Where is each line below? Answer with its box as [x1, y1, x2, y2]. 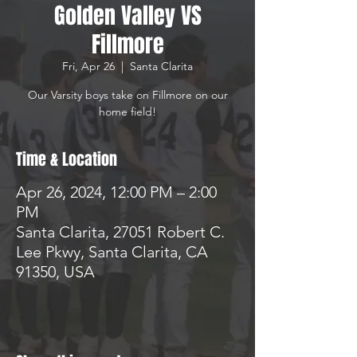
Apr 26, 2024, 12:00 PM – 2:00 [16, 182, 217, 202]
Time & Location [16, 147, 117, 171]
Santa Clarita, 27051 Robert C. [16, 222, 225, 241]
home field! [99, 104, 156, 119]
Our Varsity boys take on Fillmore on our [27, 88, 228, 102]
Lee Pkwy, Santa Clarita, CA [16, 242, 208, 261]
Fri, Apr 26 [62, 59, 115, 73]
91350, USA [16, 262, 95, 281]
